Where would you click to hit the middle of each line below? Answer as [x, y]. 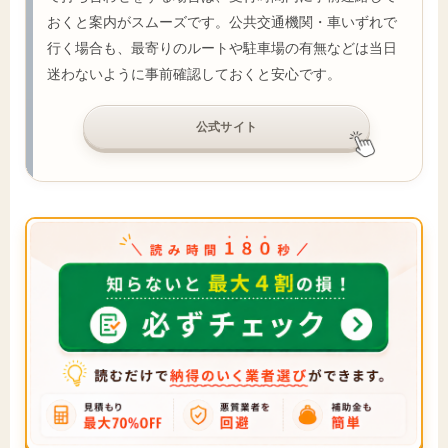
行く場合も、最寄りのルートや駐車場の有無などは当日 [222, 48]
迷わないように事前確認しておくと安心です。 [194, 74]
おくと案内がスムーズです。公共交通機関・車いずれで [222, 22]
